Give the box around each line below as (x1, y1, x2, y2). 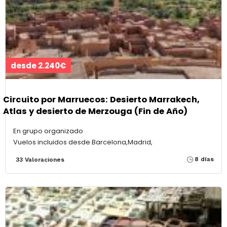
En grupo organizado (13, 126, 83, 136)
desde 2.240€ (11, 60, 66, 71)
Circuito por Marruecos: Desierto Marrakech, (3, 94, 200, 106)
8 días (195, 155, 214, 163)
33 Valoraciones (16, 156, 64, 163)
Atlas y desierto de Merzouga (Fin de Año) (3, 105, 187, 118)
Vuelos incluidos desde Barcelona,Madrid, (13, 137, 153, 147)
